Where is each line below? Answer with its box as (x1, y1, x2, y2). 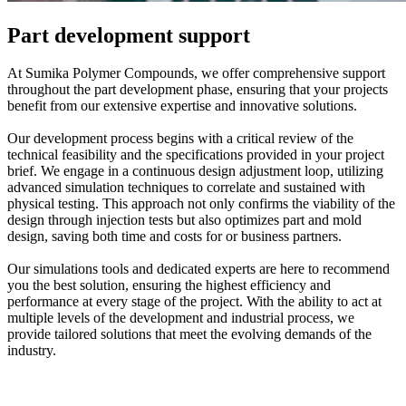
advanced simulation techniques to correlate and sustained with (7, 179, 365, 196)
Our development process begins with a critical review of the (7, 130, 353, 147)
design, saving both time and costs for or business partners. (7, 228, 342, 245)
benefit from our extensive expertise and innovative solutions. (7, 98, 357, 114)
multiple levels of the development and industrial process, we (7, 310, 354, 326)
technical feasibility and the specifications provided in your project (7, 147, 384, 163)
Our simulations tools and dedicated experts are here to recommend (7, 261, 390, 277)
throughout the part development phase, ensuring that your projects (7, 82, 388, 98)
